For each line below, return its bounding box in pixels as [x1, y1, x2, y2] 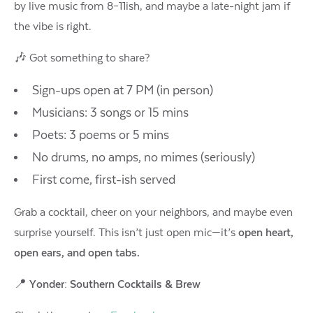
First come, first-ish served [31, 173, 175, 187]
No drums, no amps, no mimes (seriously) [31, 150, 255, 165]
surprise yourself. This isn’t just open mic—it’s [14, 226, 238, 239]
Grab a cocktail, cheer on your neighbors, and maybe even [14, 205, 293, 219]
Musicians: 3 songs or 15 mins [31, 105, 189, 120]
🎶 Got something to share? [14, 51, 150, 64]
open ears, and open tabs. [14, 246, 140, 259]
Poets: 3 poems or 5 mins [31, 128, 169, 143]
